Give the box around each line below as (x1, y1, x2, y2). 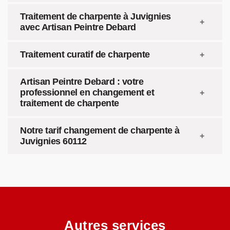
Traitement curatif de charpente (20, 49, 150, 60)
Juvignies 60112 (20, 136, 87, 146)
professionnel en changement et (20, 87, 154, 98)
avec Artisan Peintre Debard (20, 22, 136, 32)
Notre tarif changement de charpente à (20, 125, 180, 136)
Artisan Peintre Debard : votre (20, 76, 143, 87)
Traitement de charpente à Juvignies (20, 11, 171, 22)
